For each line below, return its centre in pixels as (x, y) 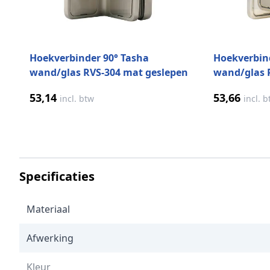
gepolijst (234, 87)
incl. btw (77, 99)
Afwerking (50, 238)
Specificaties (57, 177)
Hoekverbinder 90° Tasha (89, 58)
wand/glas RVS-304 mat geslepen (109, 73)
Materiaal (48, 209)
